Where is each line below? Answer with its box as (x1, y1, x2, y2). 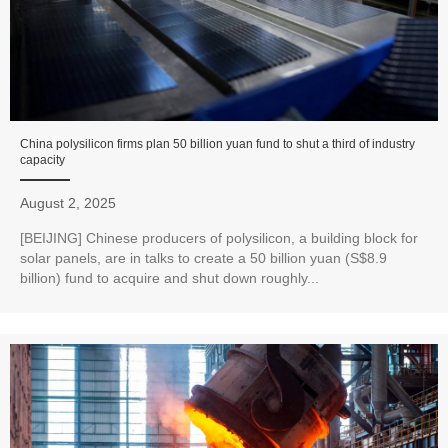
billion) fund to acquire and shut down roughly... (20, 270, 319, 287)
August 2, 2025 (20, 195, 116, 212)
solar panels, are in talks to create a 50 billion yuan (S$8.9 (20, 250, 387, 267)
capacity (20, 153, 65, 168)
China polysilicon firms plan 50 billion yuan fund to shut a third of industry (20, 137, 415, 152)
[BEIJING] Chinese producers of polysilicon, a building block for (20, 230, 418, 247)
